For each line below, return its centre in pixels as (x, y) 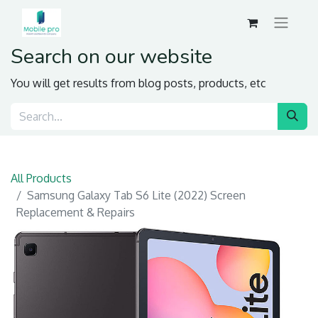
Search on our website (111, 57)
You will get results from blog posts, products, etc (138, 83)
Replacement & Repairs (76, 213)
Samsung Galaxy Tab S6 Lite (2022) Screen (136, 196)
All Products (41, 179)
